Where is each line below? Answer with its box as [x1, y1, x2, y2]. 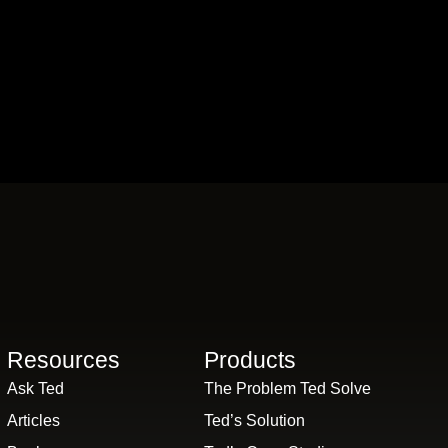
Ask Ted [7, 380, 65, 398]
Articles [7, 412, 61, 430]
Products [204, 347, 297, 374]
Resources [7, 347, 121, 374]
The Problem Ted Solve [204, 380, 372, 398]
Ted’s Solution [204, 412, 306, 430]
